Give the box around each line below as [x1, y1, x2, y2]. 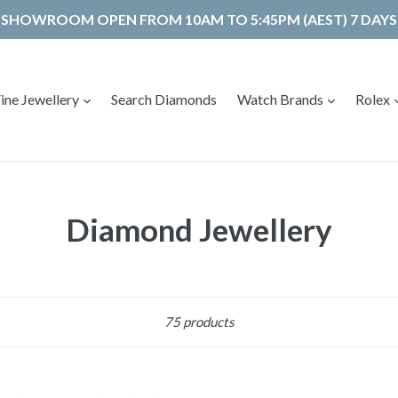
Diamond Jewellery [66, 211, 332, 248]
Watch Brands [237, 91, 326, 107]
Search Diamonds [111, 91, 217, 107]
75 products [163, 314, 235, 330]
